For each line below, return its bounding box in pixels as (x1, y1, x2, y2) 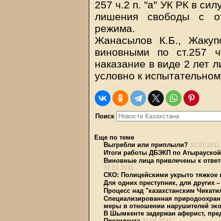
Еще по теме (94, 134, 134, 141)
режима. (95, 23, 135, 34)
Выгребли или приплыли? (104, 141, 188, 148)
